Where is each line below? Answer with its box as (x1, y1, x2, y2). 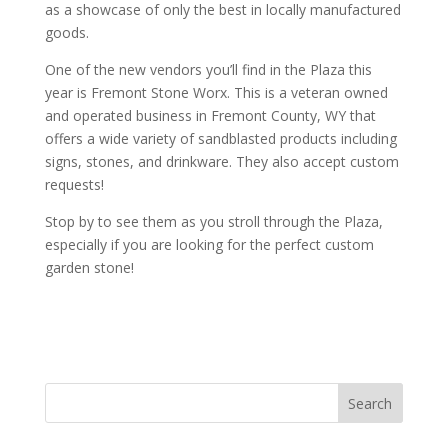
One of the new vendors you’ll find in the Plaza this (44, 60, 372, 79)
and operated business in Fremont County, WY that (44, 106, 376, 125)
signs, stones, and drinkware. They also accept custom (44, 152, 399, 171)
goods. (44, 23, 89, 42)
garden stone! (44, 258, 134, 277)
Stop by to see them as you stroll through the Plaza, (44, 212, 383, 231)
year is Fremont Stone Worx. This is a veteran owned (44, 83, 388, 102)
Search (348, 393, 393, 413)
